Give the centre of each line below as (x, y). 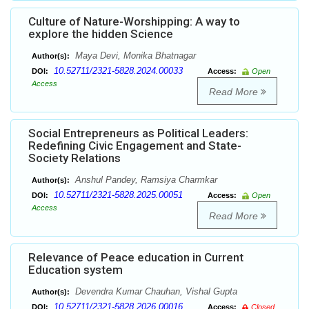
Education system (76, 270)
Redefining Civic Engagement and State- (135, 146)
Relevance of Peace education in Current (136, 258)
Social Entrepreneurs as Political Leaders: (138, 133)
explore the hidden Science (101, 34)
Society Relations (74, 158)
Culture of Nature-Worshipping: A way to (134, 22)
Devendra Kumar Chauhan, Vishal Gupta (155, 292)
